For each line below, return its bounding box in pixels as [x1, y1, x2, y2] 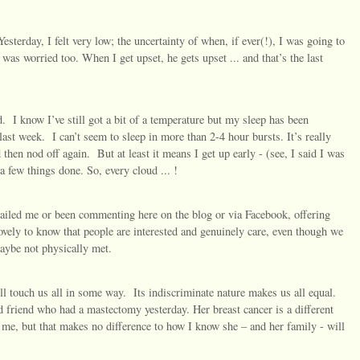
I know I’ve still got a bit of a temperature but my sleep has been [13, 111, 309, 127]
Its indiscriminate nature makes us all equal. [133, 284, 336, 301]
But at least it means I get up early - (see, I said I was [97, 145, 345, 161]
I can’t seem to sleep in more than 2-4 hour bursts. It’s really [52, 128, 331, 144]
